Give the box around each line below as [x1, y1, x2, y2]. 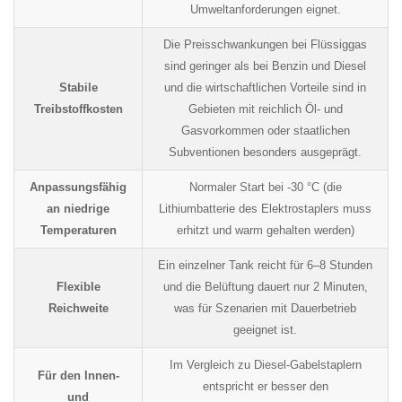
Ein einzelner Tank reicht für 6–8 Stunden [158, 258, 372, 272]
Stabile [58, 80, 98, 94]
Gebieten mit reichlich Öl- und [188, 101, 343, 116]
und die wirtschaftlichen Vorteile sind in [164, 80, 366, 94]
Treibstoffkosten [33, 101, 123, 116]
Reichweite [48, 301, 109, 315]
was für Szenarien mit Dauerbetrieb [174, 301, 356, 315]
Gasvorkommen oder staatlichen [180, 123, 350, 137]
